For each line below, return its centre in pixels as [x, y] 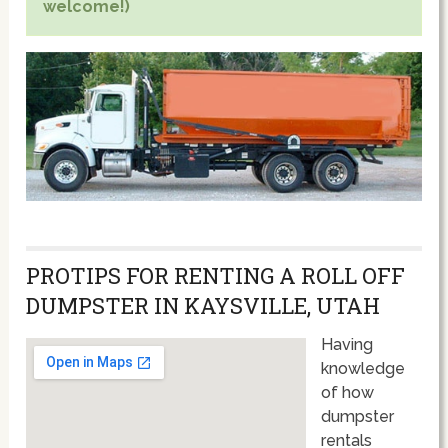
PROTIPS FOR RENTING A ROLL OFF [216, 275]
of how [348, 392]
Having [347, 344]
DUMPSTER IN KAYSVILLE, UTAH [203, 305]
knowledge [363, 368]
